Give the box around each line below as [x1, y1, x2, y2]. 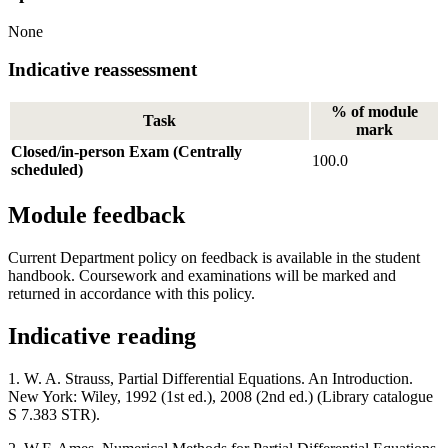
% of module [331, 103, 418, 121]
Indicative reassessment [8, 59, 197, 81]
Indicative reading [8, 322, 196, 349]
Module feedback [8, 201, 185, 228]
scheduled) [11, 161, 83, 179]
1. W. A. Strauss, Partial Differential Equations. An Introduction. [8, 369, 413, 387]
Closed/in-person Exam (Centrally [11, 143, 242, 161]
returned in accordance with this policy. [8, 284, 255, 302]
